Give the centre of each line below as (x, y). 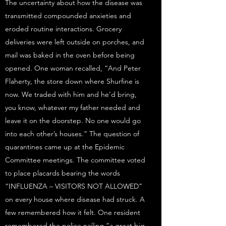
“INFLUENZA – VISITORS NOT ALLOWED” (74, 186)
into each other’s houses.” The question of (72, 134)
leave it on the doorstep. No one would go (73, 121)
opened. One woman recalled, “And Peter (73, 68)
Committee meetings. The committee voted (75, 160)
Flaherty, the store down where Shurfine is (72, 81)
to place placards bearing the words (63, 173)
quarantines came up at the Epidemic (65, 147)
